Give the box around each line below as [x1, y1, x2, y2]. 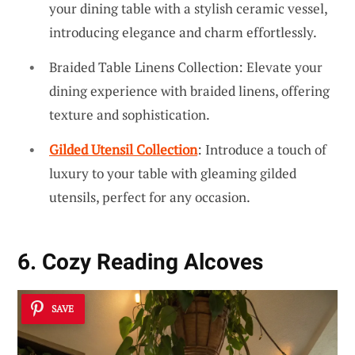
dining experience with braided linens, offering [49, 82, 330, 101]
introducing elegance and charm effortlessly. [49, 23, 317, 42]
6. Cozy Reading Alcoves [17, 248, 263, 275]
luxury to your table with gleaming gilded [49, 163, 296, 182]
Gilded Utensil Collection [49, 139, 197, 158]
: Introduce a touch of [197, 139, 326, 158]
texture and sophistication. [49, 105, 210, 124]
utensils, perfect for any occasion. [49, 187, 250, 206]
